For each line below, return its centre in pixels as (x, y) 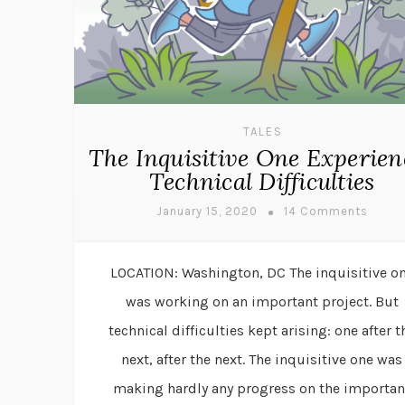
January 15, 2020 (207, 211)
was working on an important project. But (262, 301)
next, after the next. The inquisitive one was (262, 359)
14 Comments (325, 211)
